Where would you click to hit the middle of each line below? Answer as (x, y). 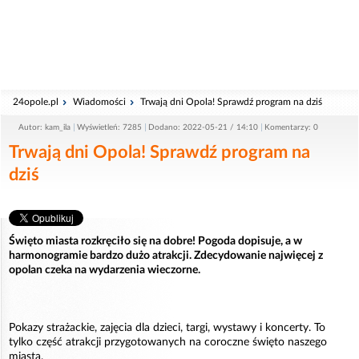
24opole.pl (36, 102)
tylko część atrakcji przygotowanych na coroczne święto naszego (168, 342)
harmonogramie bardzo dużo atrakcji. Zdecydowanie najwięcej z (166, 256)
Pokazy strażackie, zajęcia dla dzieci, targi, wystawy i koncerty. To (167, 328)
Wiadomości (99, 102)
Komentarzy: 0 (291, 127)
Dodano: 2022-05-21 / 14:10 (203, 127)
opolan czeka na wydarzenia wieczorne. (105, 270)
